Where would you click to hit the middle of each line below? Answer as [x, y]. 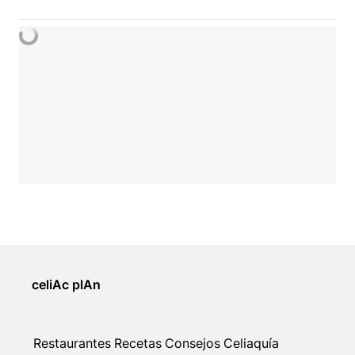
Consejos [193, 344]
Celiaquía [251, 344]
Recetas [138, 344]
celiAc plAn [66, 285]
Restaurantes [72, 344]
